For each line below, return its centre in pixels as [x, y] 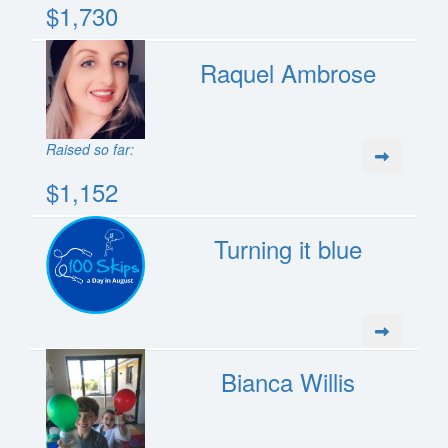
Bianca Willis [288, 382]
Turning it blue [288, 249]
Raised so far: [90, 149]
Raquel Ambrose [288, 73]
